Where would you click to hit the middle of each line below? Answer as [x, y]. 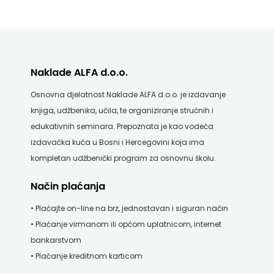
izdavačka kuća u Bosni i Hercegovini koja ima [117, 142]
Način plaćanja [68, 186]
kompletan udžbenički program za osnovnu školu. [123, 158]
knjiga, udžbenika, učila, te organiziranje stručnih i [122, 110]
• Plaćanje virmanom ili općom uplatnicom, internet [126, 224]
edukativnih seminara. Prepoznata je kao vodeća [122, 126]
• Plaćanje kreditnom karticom [86, 256]
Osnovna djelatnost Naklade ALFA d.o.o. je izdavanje [128, 94]
